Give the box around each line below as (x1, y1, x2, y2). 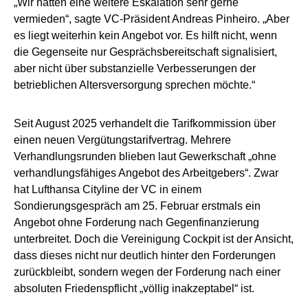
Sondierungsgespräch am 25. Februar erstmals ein (14, 199, 261, 212)
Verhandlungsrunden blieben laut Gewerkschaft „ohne (14, 150, 276, 162)
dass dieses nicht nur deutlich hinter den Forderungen (14, 249, 276, 261)
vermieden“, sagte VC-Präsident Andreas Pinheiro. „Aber (14, 12, 289, 25)
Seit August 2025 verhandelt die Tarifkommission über (14, 117, 276, 129)
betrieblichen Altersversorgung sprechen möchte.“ (14, 78, 255, 91)
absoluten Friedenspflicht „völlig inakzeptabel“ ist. (14, 282, 254, 294)
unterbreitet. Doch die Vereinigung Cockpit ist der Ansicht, (14, 232, 294, 245)
